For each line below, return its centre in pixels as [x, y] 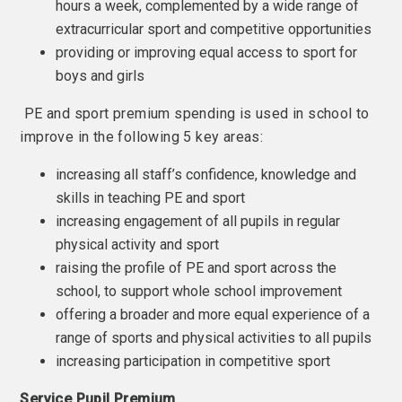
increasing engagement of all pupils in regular [198, 221]
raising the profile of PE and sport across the [197, 268]
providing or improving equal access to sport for [207, 52]
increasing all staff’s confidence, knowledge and [206, 175]
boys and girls [100, 76]
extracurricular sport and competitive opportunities [214, 29]
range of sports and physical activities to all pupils [214, 338]
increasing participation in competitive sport [193, 361]
